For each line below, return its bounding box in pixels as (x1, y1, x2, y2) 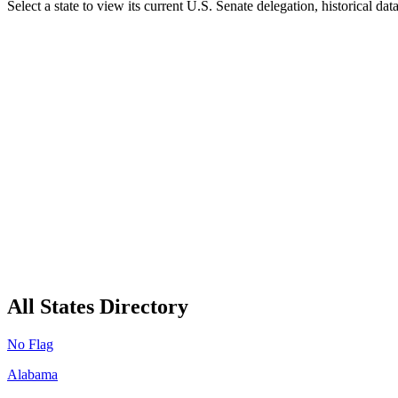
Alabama (7, 366, 58, 382)
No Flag (7, 336, 53, 352)
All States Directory (7, 294, 188, 318)
